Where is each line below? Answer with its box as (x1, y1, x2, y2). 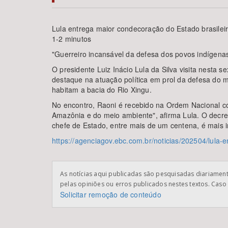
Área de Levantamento (52, 44, 121, 53)
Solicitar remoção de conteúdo (60, 189, 161, 199)
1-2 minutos (52, 34, 92, 44)
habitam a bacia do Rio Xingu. (52, 84, 152, 95)
